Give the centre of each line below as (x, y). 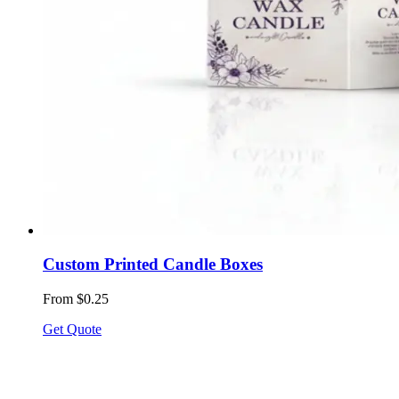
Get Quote (72, 329)
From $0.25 (76, 298)
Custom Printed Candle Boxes (153, 265)
